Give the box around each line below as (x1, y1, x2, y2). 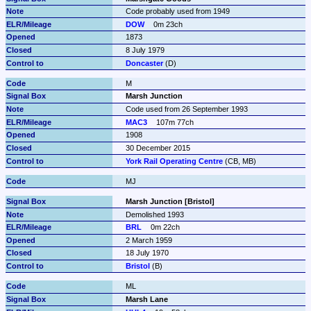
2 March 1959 (125, 235, 172, 244)
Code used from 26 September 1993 (125, 105, 248, 114)
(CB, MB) (222, 156, 256, 165)
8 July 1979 (125, 46, 165, 55)
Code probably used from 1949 (125, 7, 230, 16)
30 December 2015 (125, 143, 190, 152)
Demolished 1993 (125, 210, 184, 219)
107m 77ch (156, 117, 194, 126)
